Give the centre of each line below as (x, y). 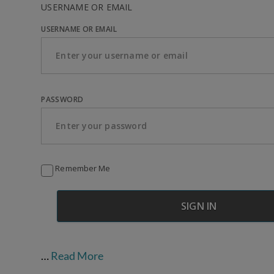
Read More (77, 256)
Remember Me (82, 168)
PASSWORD (62, 100)
